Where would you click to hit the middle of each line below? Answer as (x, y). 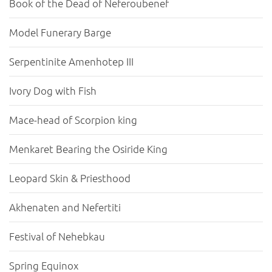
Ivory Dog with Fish (53, 91)
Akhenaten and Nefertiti (65, 207)
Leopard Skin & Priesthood (70, 178)
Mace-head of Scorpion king (73, 120)
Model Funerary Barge (60, 32)
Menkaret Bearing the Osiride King (88, 149)
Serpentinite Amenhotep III (71, 62)
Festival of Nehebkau (57, 236)
